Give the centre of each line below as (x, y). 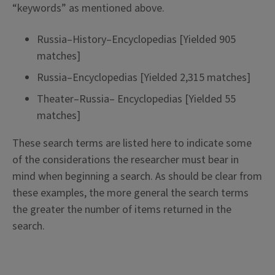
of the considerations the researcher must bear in (126, 160)
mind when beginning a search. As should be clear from (137, 177)
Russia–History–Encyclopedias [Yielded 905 (136, 40)
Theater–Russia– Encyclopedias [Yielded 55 (136, 99)
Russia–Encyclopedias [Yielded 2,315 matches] (144, 78)
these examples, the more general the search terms (130, 193)
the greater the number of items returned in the (122, 210)
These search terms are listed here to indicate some (132, 144)
